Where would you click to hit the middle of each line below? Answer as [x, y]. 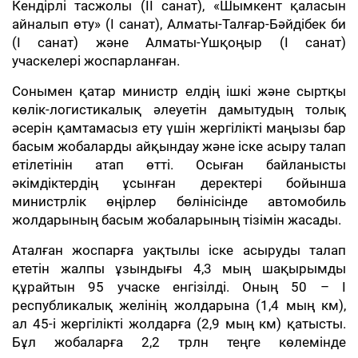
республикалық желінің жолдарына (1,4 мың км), [179, 305]
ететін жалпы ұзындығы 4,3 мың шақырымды [179, 268]
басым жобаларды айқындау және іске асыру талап [179, 146]
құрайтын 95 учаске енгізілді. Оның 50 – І [179, 287]
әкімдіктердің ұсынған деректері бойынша [179, 183]
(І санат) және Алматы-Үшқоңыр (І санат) [179, 42]
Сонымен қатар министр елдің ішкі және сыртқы [179, 91]
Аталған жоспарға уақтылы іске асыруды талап [179, 250]
